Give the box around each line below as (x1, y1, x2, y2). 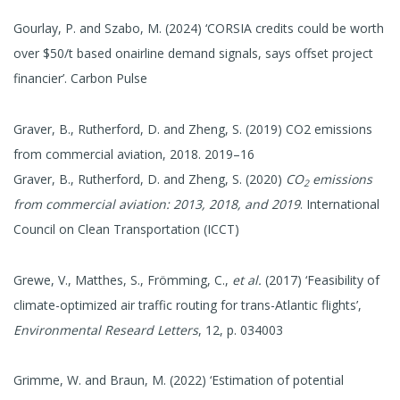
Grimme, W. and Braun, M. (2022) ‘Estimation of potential (13, 371, 344, 389)
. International (300, 195, 379, 212)
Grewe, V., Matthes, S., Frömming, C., (13, 271, 232, 288)
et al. (232, 271, 262, 288)
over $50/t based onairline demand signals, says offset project (13, 45, 373, 62)
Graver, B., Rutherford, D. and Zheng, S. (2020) (13, 170, 286, 187)
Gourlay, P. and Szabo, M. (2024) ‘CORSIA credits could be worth (13, 20, 384, 37)
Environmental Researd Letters (13, 321, 198, 338)
